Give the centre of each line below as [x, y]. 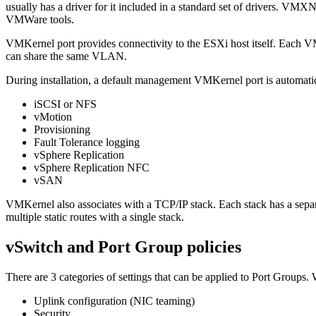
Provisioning [62, 130]
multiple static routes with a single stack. [95, 217]
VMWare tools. [40, 20]
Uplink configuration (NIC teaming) [114, 300]
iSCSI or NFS [65, 104]
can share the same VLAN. [66, 56]
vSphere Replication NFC [92, 168]
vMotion [53, 117]
